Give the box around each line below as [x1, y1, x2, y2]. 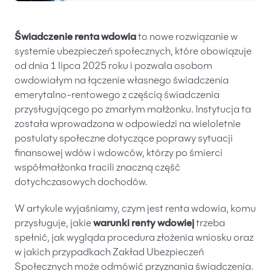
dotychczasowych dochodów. [15, 178, 148, 188]
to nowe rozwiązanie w [136, 33, 238, 42]
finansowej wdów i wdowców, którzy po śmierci [15, 149, 223, 158]
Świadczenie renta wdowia [15, 33, 136, 42]
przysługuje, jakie [15, 219, 93, 229]
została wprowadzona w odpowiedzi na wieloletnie [15, 120, 241, 129]
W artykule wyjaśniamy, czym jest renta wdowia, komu [15, 204, 256, 214]
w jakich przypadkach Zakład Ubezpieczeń [15, 248, 204, 258]
